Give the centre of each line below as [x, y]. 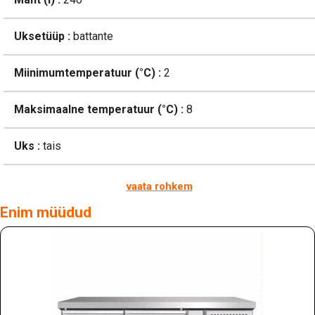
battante [92, 37]
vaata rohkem [159, 187]
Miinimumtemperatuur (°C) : [88, 73]
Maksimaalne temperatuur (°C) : [99, 110]
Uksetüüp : [42, 37]
